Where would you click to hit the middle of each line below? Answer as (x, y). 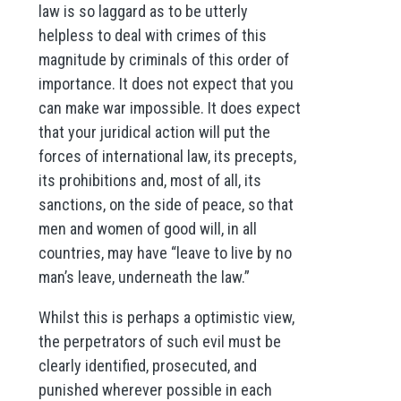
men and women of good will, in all (147, 228)
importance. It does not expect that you (166, 83)
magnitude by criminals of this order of (163, 59)
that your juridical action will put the (154, 132)
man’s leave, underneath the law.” (144, 277)
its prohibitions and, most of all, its (149, 180)
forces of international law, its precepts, (167, 156)
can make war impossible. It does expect (169, 107)
